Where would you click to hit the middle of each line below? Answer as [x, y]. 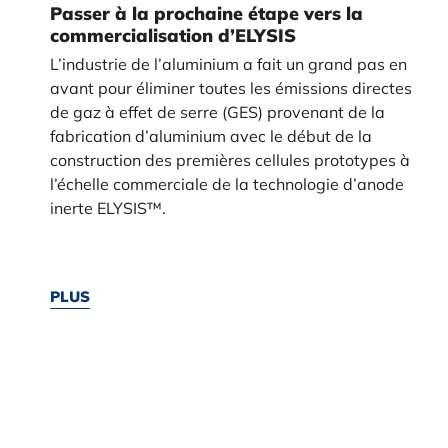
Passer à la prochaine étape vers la [206, 14]
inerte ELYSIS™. [107, 208]
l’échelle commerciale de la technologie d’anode [226, 184]
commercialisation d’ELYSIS [172, 36]
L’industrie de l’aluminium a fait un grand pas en [228, 64]
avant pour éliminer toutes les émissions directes [230, 88]
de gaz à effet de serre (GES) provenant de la [217, 112]
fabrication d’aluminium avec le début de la [210, 136]
